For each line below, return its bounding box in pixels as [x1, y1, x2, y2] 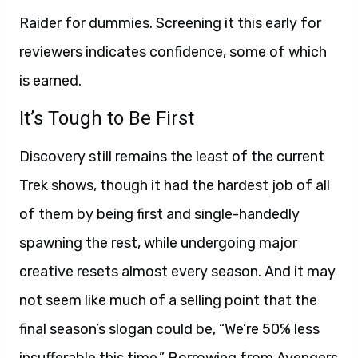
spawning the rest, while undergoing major [19, 234, 297, 253]
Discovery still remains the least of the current [19, 148, 324, 166]
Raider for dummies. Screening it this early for [19, 14, 321, 33]
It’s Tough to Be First [19, 107, 194, 130]
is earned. [19, 72, 82, 90]
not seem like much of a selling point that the [19, 292, 317, 310]
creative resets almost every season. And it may [19, 263, 336, 281]
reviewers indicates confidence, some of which [19, 43, 327, 62]
